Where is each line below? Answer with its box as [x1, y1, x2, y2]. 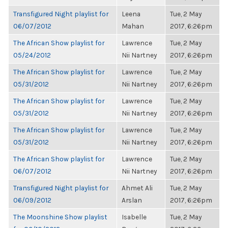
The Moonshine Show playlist [13, 213, 107, 221]
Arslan [122, 196, 142, 204]
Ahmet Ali [122, 184, 153, 192]
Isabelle [122, 213, 147, 221]
